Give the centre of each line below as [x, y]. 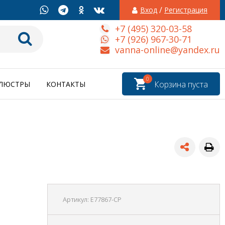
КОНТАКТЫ [66, 84]
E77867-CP [106, 200]
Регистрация [186, 10]
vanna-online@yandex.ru [167, 49]
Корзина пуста [181, 85]
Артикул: [76, 200]
